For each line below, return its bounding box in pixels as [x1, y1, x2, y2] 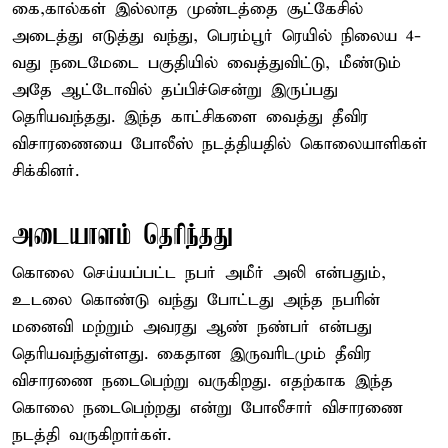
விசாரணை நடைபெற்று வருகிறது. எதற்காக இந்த [12, 370, 393, 392]
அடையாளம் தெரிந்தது [12, 220, 233, 252]
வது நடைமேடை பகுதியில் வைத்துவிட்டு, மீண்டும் [12, 52, 401, 74]
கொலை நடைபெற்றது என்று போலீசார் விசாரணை [12, 397, 403, 419]
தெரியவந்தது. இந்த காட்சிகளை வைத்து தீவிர [12, 106, 368, 128]
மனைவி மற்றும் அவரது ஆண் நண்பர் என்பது [12, 316, 372, 338]
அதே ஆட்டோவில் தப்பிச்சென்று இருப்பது [12, 79, 338, 101]
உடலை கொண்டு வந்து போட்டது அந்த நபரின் [12, 289, 380, 311]
